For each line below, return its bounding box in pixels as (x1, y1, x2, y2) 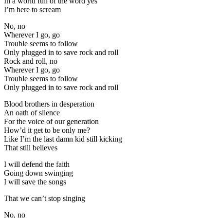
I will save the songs (4, 177, 66, 186)
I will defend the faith (4, 160, 70, 168)
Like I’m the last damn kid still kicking (4, 134, 122, 143)
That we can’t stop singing (4, 194, 85, 202)
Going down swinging (4, 168, 73, 177)
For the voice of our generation (4, 117, 99, 126)
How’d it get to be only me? (4, 126, 90, 134)
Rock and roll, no (4, 56, 57, 65)
